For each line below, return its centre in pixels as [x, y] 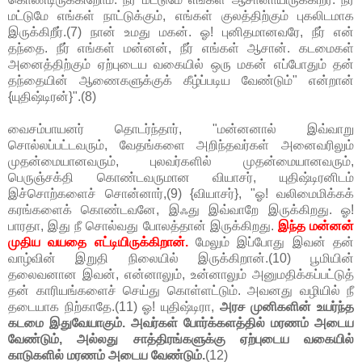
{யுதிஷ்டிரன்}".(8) [52, 97]
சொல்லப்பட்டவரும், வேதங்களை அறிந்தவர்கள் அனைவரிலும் [181, 145]
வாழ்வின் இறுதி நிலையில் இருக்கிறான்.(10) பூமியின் [181, 259]
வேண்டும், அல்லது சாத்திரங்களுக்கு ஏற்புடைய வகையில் [181, 339]
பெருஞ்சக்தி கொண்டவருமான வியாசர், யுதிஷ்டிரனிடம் [181, 178]
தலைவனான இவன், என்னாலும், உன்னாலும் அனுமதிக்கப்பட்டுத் [181, 275]
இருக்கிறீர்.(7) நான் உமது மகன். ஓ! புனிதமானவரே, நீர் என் [181, 32]
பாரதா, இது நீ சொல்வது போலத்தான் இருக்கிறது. [143, 226]
